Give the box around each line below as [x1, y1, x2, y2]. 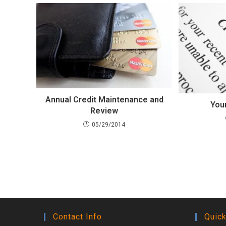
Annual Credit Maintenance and [45, 95, 163, 105]
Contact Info [53, 212, 102, 222]
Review [90, 106, 119, 116]
